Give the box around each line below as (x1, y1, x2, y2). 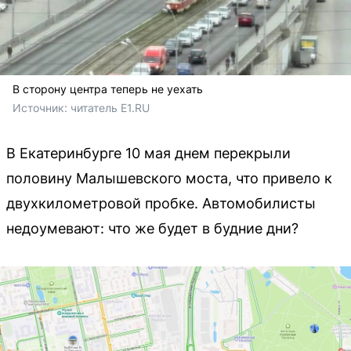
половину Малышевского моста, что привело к (6, 170, 332, 186)
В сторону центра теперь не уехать (13, 82, 203, 96)
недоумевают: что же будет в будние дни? (6, 220, 299, 237)
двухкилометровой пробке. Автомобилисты (6, 195, 316, 212)
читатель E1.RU (71, 101, 150, 114)
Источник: (13, 101, 71, 114)
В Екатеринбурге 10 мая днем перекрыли (6, 145, 291, 161)
